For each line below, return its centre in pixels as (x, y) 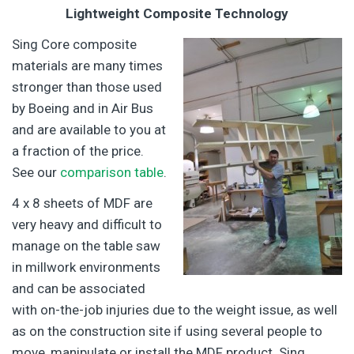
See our (36, 173)
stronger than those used (87, 87)
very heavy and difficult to (87, 225)
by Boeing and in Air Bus (83, 109)
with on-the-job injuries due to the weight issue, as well (175, 310)
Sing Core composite (74, 45)
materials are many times (87, 66)
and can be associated (79, 289)
